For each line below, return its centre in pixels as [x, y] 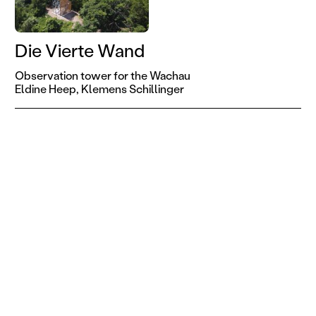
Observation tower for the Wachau [102, 75]
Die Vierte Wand [79, 51]
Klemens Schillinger [132, 89]
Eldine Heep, [47, 89]
